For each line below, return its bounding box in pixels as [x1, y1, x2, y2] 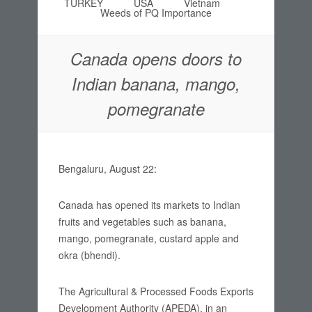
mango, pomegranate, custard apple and [58, 231, 239, 245]
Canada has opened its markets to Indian [58, 198, 240, 212]
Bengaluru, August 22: [58, 162, 162, 175]
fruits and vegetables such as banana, [58, 214, 226, 228]
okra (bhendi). [58, 248, 120, 262]
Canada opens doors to [70, 47, 242, 70]
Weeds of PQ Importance [100, 6, 212, 19]
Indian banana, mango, [72, 72, 240, 95]
